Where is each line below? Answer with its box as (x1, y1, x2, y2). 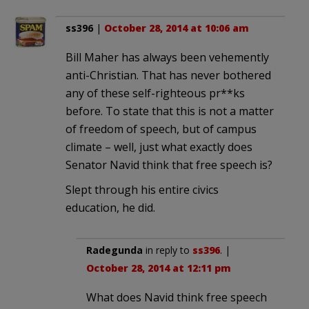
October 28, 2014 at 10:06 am (104, 21, 249, 34)
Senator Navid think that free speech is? (66, 157, 272, 172)
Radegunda (86, 243, 143, 257)
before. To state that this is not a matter (66, 103, 274, 119)
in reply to (143, 243, 192, 257)
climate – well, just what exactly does (66, 139, 252, 154)
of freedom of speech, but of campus (66, 121, 257, 137)
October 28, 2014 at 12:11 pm (86, 261, 231, 275)
